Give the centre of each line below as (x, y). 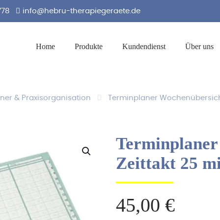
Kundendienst (144, 46)
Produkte (89, 46)
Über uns (199, 46)
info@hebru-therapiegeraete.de (82, 11)
